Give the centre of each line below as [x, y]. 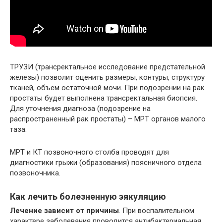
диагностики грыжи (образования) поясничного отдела [106, 162]
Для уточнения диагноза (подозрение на [80, 108]
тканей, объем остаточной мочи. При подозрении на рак [107, 87]
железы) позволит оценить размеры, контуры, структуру [107, 77]
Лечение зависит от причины [64, 210]
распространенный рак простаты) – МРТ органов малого [108, 119]
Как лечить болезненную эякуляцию [88, 196]
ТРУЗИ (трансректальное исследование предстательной [108, 67]
